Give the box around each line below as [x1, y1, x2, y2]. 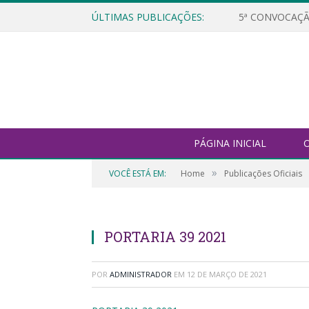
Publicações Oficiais [224, 168, 302, 180]
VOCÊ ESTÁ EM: [109, 168, 166, 180]
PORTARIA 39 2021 [104, 228, 226, 246]
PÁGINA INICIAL [193, 137, 266, 150]
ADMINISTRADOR [110, 269, 172, 280]
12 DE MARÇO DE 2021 [187, 269, 267, 280]
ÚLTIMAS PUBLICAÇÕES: [92, 10, 204, 23]
